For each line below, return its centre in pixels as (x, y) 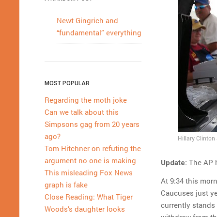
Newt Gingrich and (87, 20)
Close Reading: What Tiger (89, 197)
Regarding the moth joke (86, 100)
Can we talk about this (82, 112)
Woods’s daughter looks (85, 209)
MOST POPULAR (67, 83)
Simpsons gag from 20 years (92, 124)
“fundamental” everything (99, 32)
